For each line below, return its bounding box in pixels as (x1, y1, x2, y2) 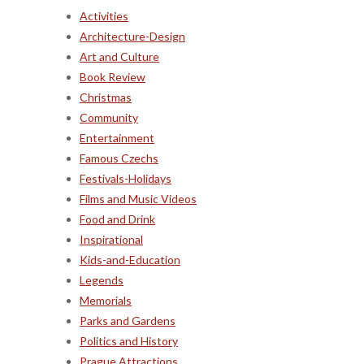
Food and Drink (80, 211, 155, 226)
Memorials (80, 292, 132, 307)
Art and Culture (80, 49, 159, 63)
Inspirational (80, 232, 143, 246)
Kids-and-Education (80, 252, 180, 266)
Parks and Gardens (80, 313, 175, 327)
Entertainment (80, 130, 154, 145)
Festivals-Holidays (80, 171, 171, 185)
